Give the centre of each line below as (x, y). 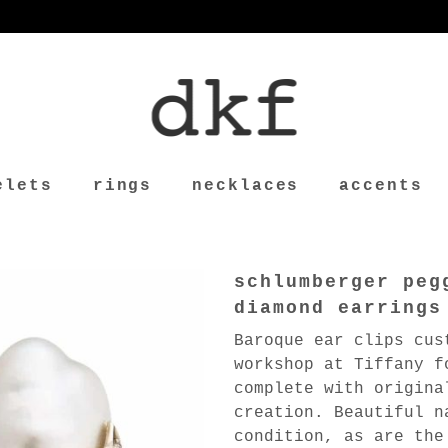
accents (381, 186)
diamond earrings (338, 308)
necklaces (246, 186)
